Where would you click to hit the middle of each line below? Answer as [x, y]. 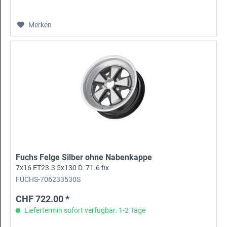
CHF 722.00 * [43, 199]
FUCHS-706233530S [48, 180]
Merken [40, 25]
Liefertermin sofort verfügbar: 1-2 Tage [84, 211]
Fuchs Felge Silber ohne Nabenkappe [84, 158]
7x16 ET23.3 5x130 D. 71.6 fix [63, 168]
